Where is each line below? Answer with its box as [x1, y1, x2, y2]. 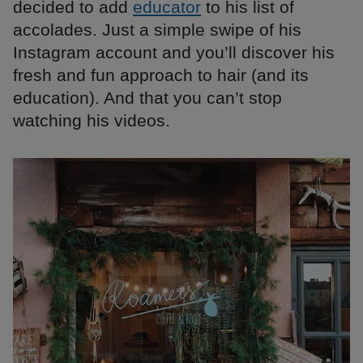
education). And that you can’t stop [13, 88, 282, 108]
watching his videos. [13, 111, 170, 130]
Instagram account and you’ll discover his [13, 43, 335, 62]
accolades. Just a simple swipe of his [13, 20, 301, 40]
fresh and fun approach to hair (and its [13, 66, 309, 85]
